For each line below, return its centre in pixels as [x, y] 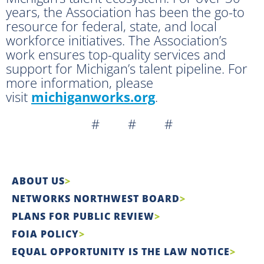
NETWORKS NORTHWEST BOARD [96, 198]
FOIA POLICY [45, 234]
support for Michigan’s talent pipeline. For [127, 68]
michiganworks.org [93, 96]
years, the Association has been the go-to [125, 11]
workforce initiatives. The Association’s [116, 40]
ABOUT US [38, 181]
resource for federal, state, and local [111, 26]
